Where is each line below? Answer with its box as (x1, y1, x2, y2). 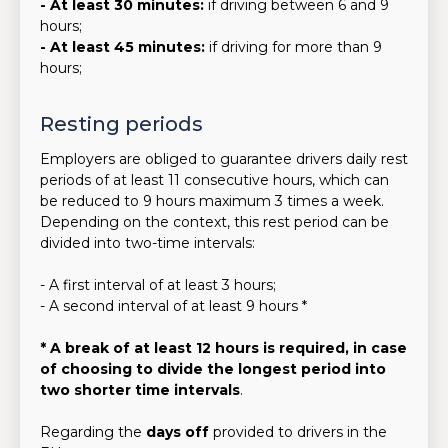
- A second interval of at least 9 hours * (40, 297, 307, 315)
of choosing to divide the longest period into (40, 360, 386, 378)
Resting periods (40, 112, 203, 136)
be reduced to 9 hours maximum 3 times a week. (40, 192, 384, 210)
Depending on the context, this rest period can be (40, 213, 389, 231)
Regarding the (40, 423, 146, 441)
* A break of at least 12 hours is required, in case (40, 339, 407, 357)
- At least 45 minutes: (40, 38, 209, 56)
